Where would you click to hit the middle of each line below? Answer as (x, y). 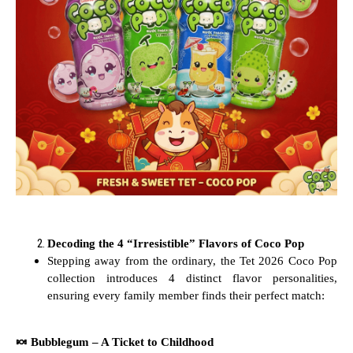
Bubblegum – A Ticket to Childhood (121, 342)
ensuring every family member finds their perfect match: (186, 296)
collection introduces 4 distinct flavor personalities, (192, 279)
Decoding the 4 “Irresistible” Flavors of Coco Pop (176, 244)
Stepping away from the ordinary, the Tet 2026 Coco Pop (192, 261)
